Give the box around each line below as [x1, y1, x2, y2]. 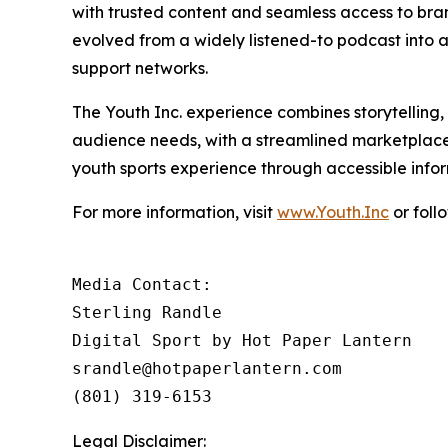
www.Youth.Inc [277, 202, 389, 223]
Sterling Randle [72, 303, 232, 323]
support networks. [72, 58, 212, 79]
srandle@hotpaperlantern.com [72, 359, 352, 379]
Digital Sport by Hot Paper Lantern [72, 331, 412, 351]
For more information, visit [72, 202, 277, 223]
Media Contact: [72, 275, 222, 295]
